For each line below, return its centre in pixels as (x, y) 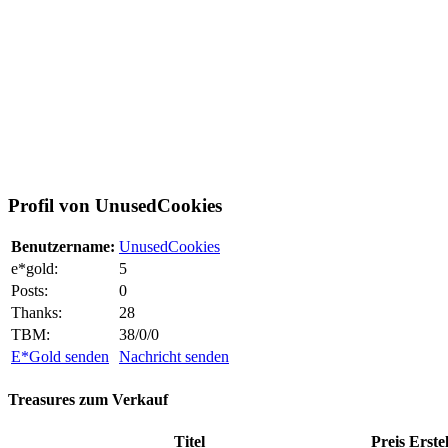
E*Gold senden (60, 357)
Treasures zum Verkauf (88, 399)
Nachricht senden (174, 357)
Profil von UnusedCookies (115, 205)
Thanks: (36, 313)
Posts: (29, 291)
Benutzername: (63, 247)
